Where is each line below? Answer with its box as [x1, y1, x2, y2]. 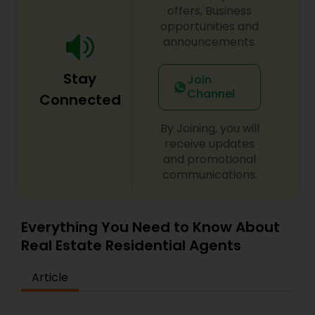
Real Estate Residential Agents [21, 235, 241, 255]
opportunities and [160, 18, 259, 34]
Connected [39, 89, 121, 110]
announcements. [162, 33, 257, 50]
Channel [186, 85, 235, 102]
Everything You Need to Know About [21, 217, 280, 237]
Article [32, 269, 68, 285]
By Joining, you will [160, 120, 259, 136]
